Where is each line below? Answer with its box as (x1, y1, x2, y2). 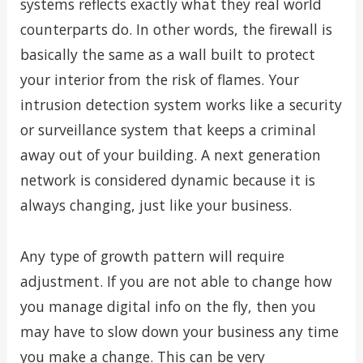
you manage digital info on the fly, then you (19, 296, 316, 316)
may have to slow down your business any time (19, 321, 339, 341)
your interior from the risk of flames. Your (19, 70, 299, 90)
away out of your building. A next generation (19, 145, 321, 165)
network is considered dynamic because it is (19, 170, 315, 190)
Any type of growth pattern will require (19, 246, 284, 266)
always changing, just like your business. (19, 195, 292, 216)
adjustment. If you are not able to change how (19, 271, 332, 291)
